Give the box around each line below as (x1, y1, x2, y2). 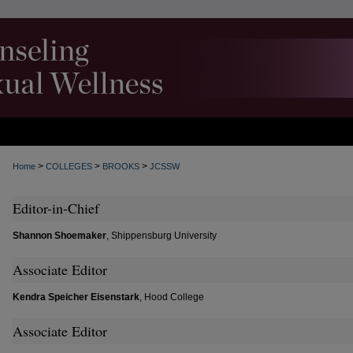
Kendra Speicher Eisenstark (13, 292, 139, 303)
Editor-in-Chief (13, 199, 99, 217)
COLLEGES (46, 162, 92, 171)
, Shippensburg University (106, 230, 217, 241)
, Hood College (139, 292, 204, 303)
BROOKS (102, 162, 139, 171)
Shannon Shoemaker (13, 230, 106, 241)
